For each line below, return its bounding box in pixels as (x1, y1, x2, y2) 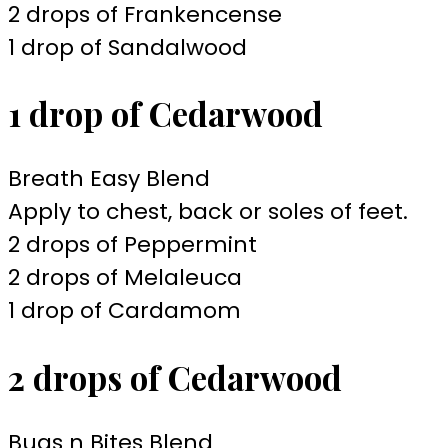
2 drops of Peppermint (8, 229, 257, 261)
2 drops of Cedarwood (8, 354, 342, 399)
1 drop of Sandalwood (8, 31, 247, 63)
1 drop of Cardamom (8, 295, 241, 327)
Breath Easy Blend (8, 163, 210, 195)
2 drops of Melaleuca (8, 262, 242, 294)
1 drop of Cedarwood (8, 91, 323, 136)
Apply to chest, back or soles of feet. (8, 196, 408, 228)
